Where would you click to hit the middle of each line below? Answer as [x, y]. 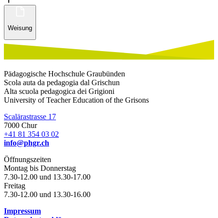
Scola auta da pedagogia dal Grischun [62, 83]
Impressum [22, 211]
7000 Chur [20, 126]
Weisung [20, 28]
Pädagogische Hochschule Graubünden [64, 74]
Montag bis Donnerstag [40, 168]
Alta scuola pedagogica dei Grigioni [59, 91]
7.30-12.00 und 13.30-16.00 [47, 195]
